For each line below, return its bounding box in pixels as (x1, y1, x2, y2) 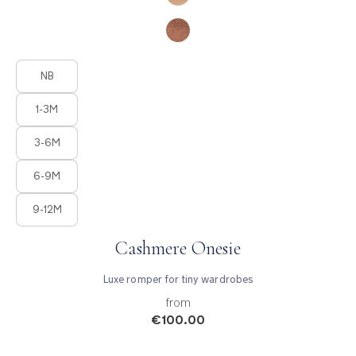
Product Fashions (15, 58, 95, 72)
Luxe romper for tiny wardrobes (103, 272, 253, 286)
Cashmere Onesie (115, 236, 241, 260)
